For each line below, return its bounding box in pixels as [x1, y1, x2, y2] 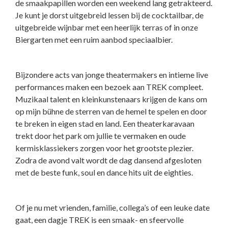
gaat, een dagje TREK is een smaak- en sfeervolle [15, 215, 184, 225]
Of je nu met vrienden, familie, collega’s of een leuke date [15, 203, 210, 213]
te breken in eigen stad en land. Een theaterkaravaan [15, 119, 194, 129]
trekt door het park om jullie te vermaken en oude [15, 131, 186, 141]
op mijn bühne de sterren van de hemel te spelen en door [15, 106, 207, 117]
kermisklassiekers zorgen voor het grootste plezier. [15, 143, 193, 153]
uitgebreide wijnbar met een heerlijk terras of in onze [15, 22, 198, 33]
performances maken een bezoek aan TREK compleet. [15, 82, 203, 92]
